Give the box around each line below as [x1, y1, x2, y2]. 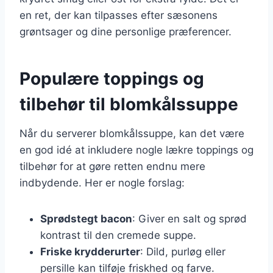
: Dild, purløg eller [140, 245, 225, 258]
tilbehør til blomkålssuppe [19, 93, 238, 115]
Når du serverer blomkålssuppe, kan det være [19, 127, 244, 140]
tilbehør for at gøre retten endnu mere [19, 160, 205, 172]
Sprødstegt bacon [40, 212, 132, 225]
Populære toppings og [19, 68, 204, 89]
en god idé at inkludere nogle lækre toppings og [19, 143, 253, 156]
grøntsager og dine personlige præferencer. [19, 25, 232, 38]
